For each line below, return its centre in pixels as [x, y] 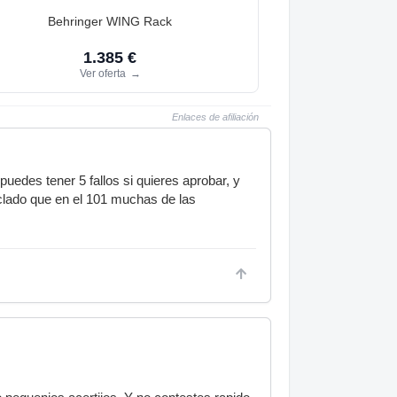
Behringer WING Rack [110, 21]
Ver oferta [104, 73]
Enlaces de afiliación [215, 117]
